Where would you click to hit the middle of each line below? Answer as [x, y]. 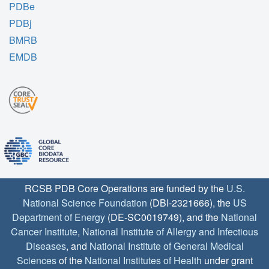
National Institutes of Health [143, 260]
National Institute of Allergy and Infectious [170, 231]
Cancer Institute [44, 231]
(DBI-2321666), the [190, 202]
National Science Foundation [85, 202]
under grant [227, 260]
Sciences [36, 260]
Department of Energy [59, 217]
